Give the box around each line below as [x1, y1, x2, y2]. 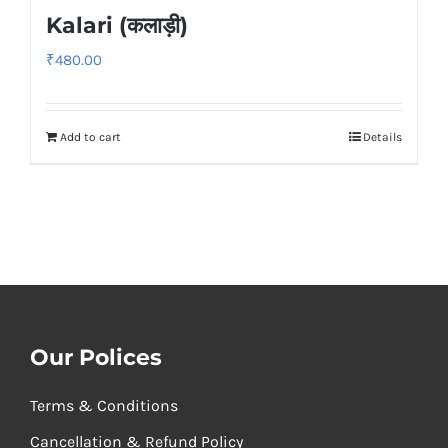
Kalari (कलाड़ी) [46, 11, 188, 39]
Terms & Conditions [29, 395, 178, 415]
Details [363, 129, 402, 144]
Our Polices [29, 343, 162, 371]
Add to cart [60, 129, 121, 144]
